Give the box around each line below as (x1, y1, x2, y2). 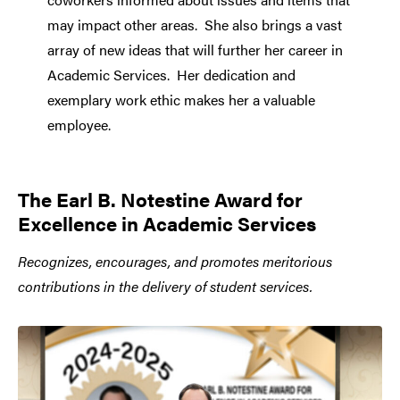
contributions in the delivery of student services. (18, 275, 312, 296)
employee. (46, 113, 111, 135)
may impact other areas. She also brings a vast (46, 13, 342, 35)
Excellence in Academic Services (18, 208, 316, 237)
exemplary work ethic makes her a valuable (46, 88, 315, 110)
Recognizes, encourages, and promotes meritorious (18, 250, 332, 271)
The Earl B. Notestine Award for (18, 184, 303, 212)
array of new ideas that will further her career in (46, 38, 343, 60)
